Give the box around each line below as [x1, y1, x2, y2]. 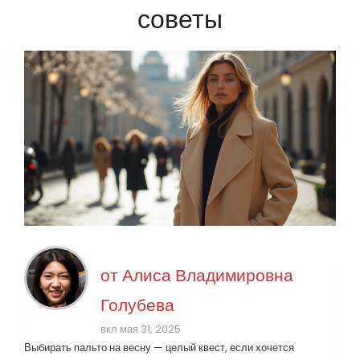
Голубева [100, 293, 174, 317]
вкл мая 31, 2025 [100, 321, 181, 337]
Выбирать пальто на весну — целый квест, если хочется [24, 340, 294, 356]
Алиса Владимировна [122, 264, 293, 288]
